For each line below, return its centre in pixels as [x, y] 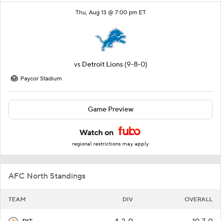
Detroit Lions [102, 65]
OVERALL [199, 200]
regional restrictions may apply [110, 144]
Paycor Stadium [41, 79]
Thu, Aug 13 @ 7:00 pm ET [110, 13]
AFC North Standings [47, 176]
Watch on [97, 133]
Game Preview [110, 110]
